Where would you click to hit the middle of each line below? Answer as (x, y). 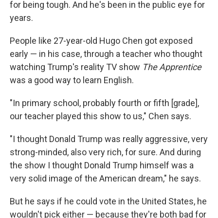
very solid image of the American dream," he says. (105, 178)
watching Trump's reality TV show (76, 67)
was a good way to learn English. (72, 80)
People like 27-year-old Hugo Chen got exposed (101, 41)
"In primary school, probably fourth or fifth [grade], (104, 103)
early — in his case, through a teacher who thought (106, 54)
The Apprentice (172, 67)
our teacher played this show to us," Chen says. (100, 116)
